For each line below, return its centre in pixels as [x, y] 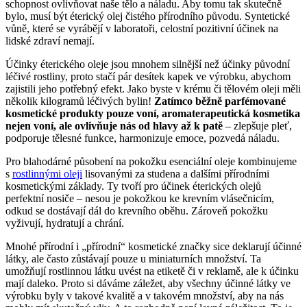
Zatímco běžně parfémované [220, 101]
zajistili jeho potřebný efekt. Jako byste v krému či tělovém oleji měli [153, 88]
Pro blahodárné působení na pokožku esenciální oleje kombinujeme [151, 161]
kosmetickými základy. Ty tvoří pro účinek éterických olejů [133, 186]
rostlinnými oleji [47, 173]
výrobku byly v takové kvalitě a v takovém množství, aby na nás [145, 295]
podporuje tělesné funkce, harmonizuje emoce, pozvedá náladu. [143, 138]
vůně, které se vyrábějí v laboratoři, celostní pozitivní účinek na [142, 28]
